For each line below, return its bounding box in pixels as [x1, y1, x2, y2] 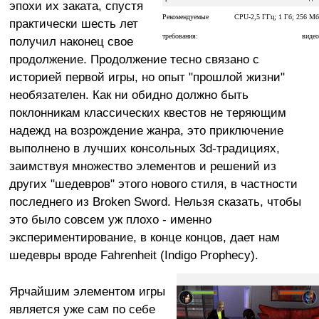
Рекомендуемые [162, 13, 209, 21]
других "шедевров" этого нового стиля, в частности [9, 176, 298, 191]
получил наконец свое [9, 33, 133, 48]
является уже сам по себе [9, 301, 155, 316]
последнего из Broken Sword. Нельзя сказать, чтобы [9, 194, 301, 209]
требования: [162, 32, 198, 40]
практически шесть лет [9, 16, 138, 31]
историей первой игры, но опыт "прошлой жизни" [9, 69, 285, 84]
